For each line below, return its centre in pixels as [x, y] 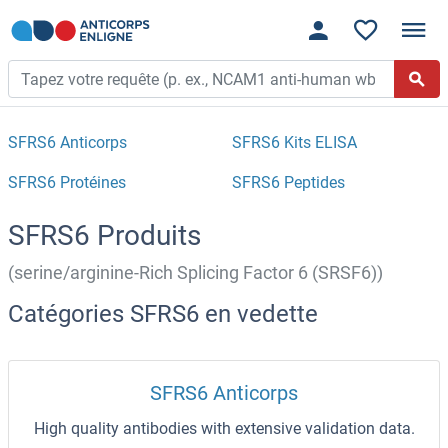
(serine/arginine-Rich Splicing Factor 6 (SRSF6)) [195, 273]
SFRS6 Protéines [67, 183]
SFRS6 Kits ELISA [294, 143]
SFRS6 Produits [104, 236]
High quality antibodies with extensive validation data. [224, 429]
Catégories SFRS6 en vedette [163, 314]
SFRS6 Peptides [288, 183]
